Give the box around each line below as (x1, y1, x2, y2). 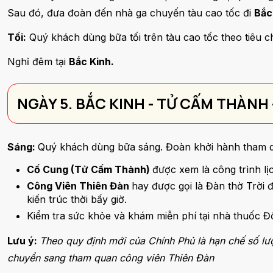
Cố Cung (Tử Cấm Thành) (27, 163, 152, 175)
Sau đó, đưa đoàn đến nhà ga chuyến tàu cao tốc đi (7, 7, 254, 19)
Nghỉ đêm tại (7, 55, 69, 68)
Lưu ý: (7, 235, 40, 247)
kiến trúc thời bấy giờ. (27, 193, 130, 205)
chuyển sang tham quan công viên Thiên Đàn (7, 252, 214, 264)
